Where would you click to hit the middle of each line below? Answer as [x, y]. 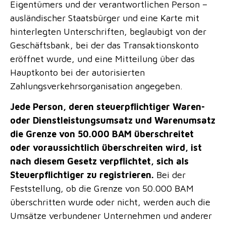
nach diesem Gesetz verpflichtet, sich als [99, 161]
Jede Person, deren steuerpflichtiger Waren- [107, 107]
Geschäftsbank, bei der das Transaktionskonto [104, 45]
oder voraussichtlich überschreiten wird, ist [106, 148]
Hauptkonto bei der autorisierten [77, 72]
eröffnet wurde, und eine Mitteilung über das [102, 59]
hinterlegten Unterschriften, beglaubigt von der [108, 32]
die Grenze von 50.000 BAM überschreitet [102, 134]
